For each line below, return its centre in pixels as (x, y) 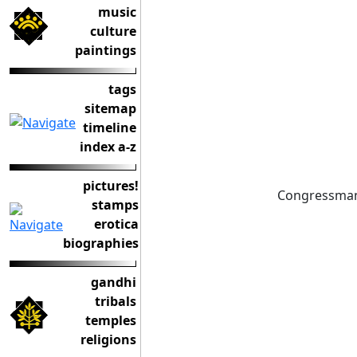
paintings (106, 50)
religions (108, 339)
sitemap (110, 108)
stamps (115, 205)
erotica (116, 224)
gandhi (114, 282)
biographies (101, 243)
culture (113, 31)
